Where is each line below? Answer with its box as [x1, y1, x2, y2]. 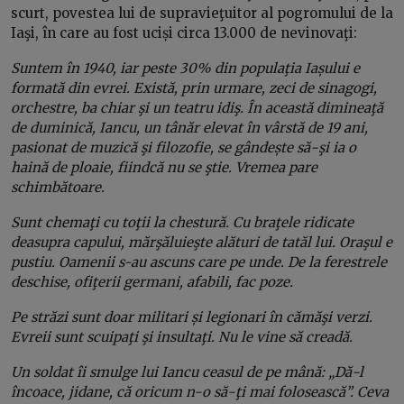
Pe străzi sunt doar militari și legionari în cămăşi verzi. [11, 308, 372, 326]
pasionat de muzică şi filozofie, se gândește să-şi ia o [11, 138, 356, 156]
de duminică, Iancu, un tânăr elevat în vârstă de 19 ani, [11, 118, 368, 136]
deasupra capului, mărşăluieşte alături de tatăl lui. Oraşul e [11, 233, 392, 251]
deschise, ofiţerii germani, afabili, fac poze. [11, 272, 293, 290]
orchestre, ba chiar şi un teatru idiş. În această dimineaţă [11, 98, 383, 116]
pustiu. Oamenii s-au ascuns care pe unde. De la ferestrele [11, 252, 387, 271]
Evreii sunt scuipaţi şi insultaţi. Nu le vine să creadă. [11, 327, 353, 345]
